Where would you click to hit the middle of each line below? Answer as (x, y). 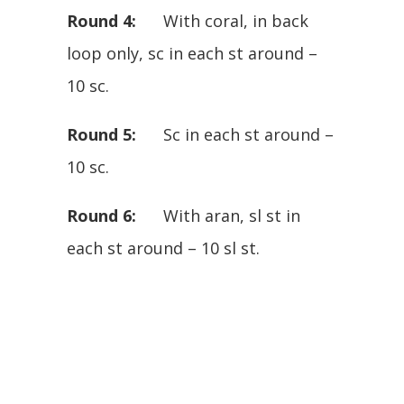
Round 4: (101, 20)
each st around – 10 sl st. (163, 248)
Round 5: (101, 134)
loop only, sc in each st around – (192, 53)
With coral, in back (222, 20)
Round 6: (101, 215)
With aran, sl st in (218, 215)
